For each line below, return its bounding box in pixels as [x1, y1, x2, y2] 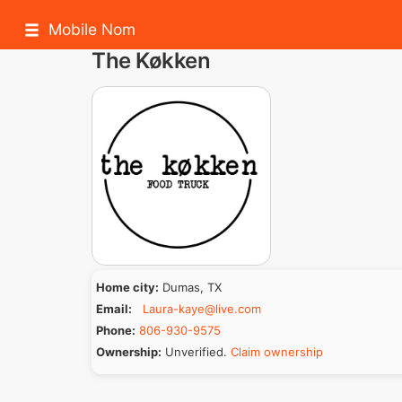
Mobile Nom [48, 20, 135, 39]
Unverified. [165, 345, 231, 359]
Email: [96, 301, 132, 316]
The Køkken [92, 48, 211, 74]
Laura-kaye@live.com [143, 301, 261, 316]
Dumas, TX [162, 280, 222, 294]
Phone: [96, 323, 135, 337]
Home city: [96, 280, 159, 294]
